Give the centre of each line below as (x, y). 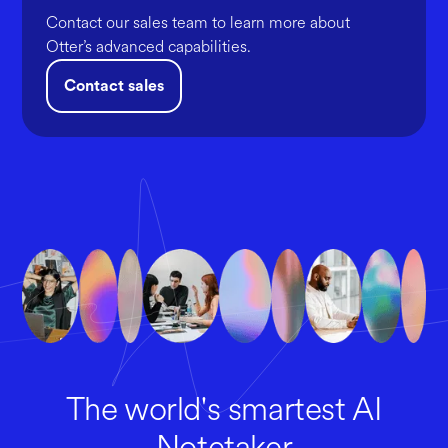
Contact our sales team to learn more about (198, 22)
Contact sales (114, 86)
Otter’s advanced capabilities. (149, 46)
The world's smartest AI (224, 410)
